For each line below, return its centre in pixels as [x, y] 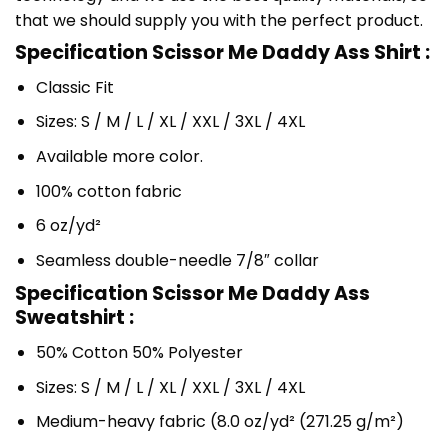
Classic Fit [74, 87]
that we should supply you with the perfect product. [219, 21]
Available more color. [119, 156]
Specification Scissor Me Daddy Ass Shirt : [222, 53]
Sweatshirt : [74, 318]
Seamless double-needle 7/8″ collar [177, 260]
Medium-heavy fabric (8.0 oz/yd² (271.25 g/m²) [219, 422]
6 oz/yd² [68, 226]
